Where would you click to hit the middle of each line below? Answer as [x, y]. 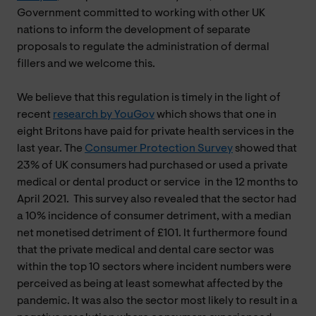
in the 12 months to [251, 182]
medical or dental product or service [110, 182]
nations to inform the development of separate [134, 30]
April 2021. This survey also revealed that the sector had [157, 199]
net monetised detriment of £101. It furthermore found [152, 233]
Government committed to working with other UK [141, 13]
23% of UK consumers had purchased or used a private [152, 165]
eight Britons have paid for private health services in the [156, 132]
